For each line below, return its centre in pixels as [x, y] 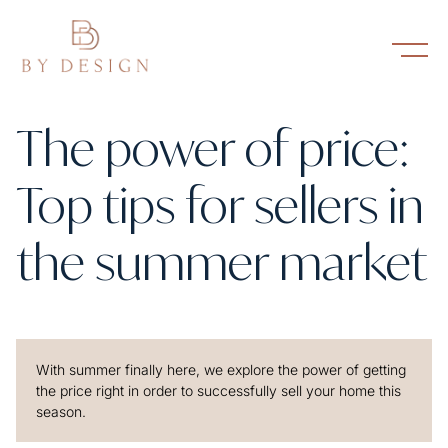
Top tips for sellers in [220, 205]
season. [63, 411]
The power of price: [212, 148]
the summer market [221, 262]
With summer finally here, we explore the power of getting [221, 369]
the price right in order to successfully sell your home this [218, 390]
